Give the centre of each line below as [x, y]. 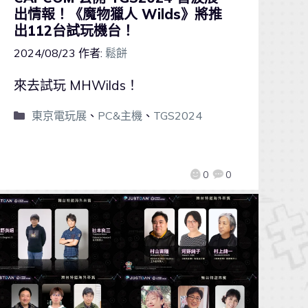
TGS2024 [177, 116]
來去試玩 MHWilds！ [76, 86]
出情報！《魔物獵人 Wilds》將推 [118, 14]
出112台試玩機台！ [74, 31]
